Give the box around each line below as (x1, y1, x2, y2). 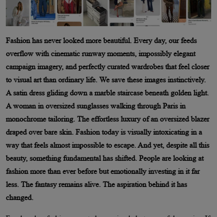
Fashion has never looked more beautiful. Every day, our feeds (6, 36, 197, 45)
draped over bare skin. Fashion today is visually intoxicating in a (6, 127, 202, 136)
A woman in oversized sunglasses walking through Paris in (6, 101, 186, 110)
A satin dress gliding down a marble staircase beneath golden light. (6, 88, 209, 97)
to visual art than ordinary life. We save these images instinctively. (6, 75, 206, 84)
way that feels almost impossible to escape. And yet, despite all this (6, 140, 209, 149)
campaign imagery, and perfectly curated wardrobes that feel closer (6, 62, 209, 71)
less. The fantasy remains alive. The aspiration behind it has (6, 180, 187, 188)
